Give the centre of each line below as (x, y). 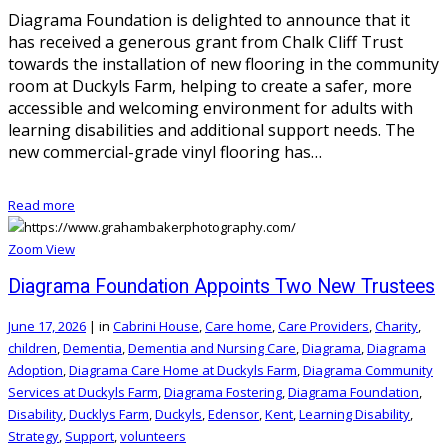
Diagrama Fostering (223, 391)
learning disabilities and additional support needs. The (211, 130)
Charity (396, 325)
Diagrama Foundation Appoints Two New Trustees (221, 287)
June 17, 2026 (47, 325)
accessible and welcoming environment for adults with (210, 108)
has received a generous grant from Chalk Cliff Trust (205, 42)
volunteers (153, 435)
